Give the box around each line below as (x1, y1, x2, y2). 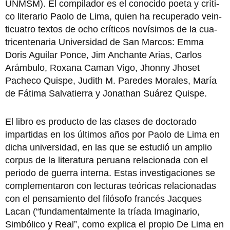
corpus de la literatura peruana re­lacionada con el (5, 155, 208, 165)
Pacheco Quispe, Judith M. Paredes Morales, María (5, 75, 217, 86)
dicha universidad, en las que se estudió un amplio (5, 142, 212, 152)
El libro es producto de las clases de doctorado (5, 117, 197, 127)
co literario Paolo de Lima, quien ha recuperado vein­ (5, 11, 222, 22)
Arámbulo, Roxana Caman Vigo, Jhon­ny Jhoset (5, 63, 200, 73)
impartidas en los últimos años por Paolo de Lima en (5, 129, 220, 140)
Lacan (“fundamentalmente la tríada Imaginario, (5, 206, 200, 217)
